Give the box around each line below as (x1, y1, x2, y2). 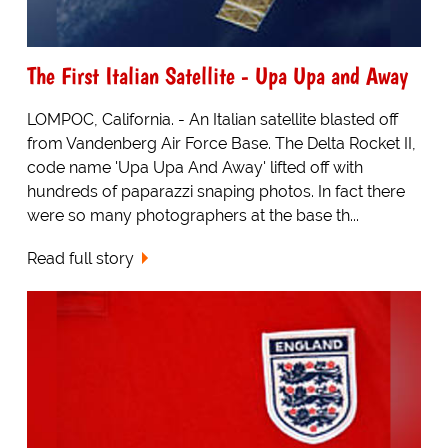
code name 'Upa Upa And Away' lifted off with (26, 158, 363, 178)
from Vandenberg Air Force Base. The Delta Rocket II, (26, 134, 416, 154)
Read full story (26, 249, 134, 269)
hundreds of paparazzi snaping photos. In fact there (26, 182, 405, 202)
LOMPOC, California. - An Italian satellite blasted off (26, 110, 398, 130)
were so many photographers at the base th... (26, 206, 359, 226)
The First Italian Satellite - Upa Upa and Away (26, 61, 408, 91)
